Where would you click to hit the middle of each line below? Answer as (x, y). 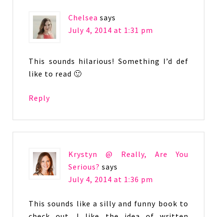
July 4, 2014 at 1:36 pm (111, 179)
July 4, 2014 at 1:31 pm (111, 30)
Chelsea (83, 17)
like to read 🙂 (55, 74)
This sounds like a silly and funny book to (108, 203)
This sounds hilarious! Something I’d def (108, 61)
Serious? (84, 167)
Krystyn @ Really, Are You (128, 154)
